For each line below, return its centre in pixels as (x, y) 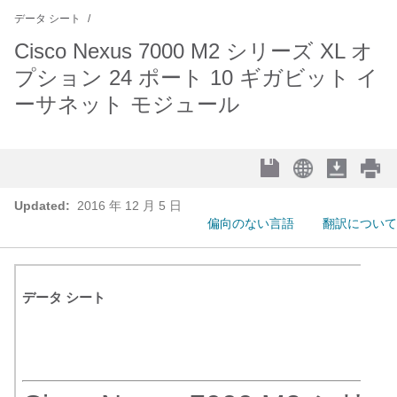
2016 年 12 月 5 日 (128, 206)
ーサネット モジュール (127, 104)
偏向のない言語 (251, 223)
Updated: (42, 206)
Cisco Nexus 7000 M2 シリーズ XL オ (194, 51)
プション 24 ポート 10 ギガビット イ (196, 78)
